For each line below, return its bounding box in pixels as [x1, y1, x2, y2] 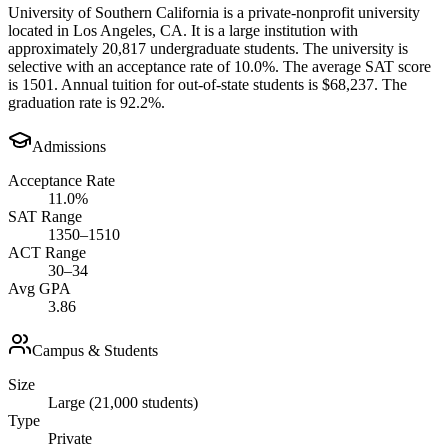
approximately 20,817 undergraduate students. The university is [8, 39, 408, 57]
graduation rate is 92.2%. [8, 93, 165, 111]
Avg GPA [8, 279, 71, 297]
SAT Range [8, 207, 82, 225]
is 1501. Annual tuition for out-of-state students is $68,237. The [8, 75, 407, 93]
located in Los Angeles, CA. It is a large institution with [8, 21, 358, 39]
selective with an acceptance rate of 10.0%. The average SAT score [8, 57, 431, 75]
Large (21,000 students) [48, 393, 198, 411]
